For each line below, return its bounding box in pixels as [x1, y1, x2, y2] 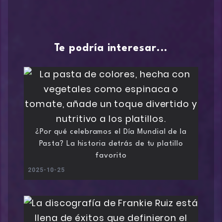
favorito [95, 152, 127, 160]
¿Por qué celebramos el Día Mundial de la [35, 128, 187, 136]
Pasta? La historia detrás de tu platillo [39, 140, 183, 148]
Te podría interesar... [54, 43, 168, 54]
